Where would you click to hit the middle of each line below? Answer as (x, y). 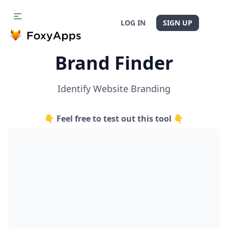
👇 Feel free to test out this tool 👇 (114, 119)
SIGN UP (178, 23)
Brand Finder (114, 63)
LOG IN (133, 23)
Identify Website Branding (114, 89)
